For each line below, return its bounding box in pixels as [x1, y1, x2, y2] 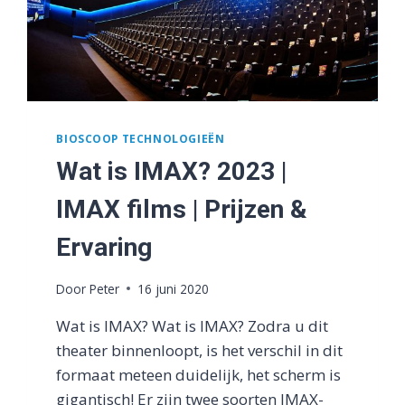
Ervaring [56, 231, 153, 262]
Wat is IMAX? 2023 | [56, 155, 287, 186]
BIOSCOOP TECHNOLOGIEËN [56, 130, 225, 146]
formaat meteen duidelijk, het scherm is [56, 363, 342, 385]
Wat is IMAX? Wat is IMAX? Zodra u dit [56, 315, 329, 336]
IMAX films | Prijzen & [56, 193, 308, 224]
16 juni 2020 [137, 279, 209, 297]
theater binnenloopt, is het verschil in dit [56, 339, 344, 361]
